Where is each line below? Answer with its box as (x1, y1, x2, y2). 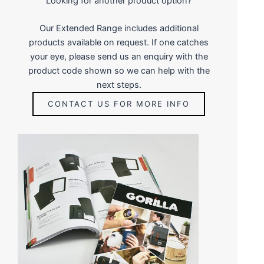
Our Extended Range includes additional (39, 23, 199, 34)
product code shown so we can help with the (28, 65, 210, 77)
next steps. (96, 80, 141, 91)
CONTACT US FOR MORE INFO (48, 99, 190, 109)
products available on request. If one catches (29, 37, 209, 48)
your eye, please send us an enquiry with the (29, 51, 208, 62)
